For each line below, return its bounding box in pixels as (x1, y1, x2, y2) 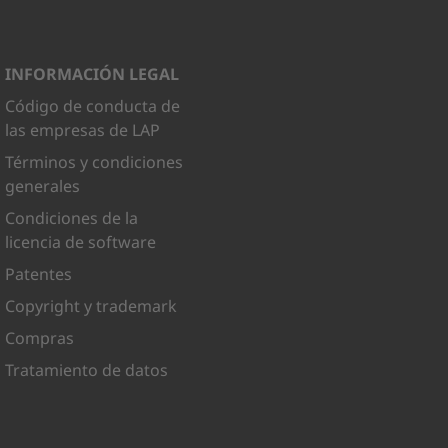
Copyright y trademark (5, 295, 178, 317)
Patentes (5, 263, 73, 285)
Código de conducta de (5, 95, 181, 117)
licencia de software (5, 231, 157, 253)
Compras (5, 327, 75, 349)
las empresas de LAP (5, 119, 161, 141)
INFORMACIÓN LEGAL (5, 63, 180, 85)
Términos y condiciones (5, 151, 184, 173)
